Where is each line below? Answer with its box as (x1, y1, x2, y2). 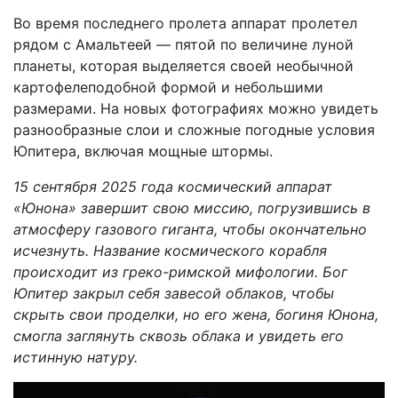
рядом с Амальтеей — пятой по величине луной (13, 36, 354, 54)
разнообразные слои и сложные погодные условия (13, 121, 375, 139)
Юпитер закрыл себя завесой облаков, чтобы (13, 284, 334, 303)
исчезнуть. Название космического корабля (13, 242, 327, 260)
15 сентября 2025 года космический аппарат (13, 178, 332, 196)
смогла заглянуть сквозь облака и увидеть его (13, 327, 344, 346)
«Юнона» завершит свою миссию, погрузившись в (13, 199, 370, 218)
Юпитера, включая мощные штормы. (13, 142, 273, 161)
